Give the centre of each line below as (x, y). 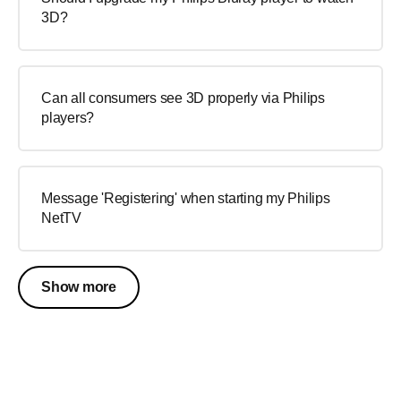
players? (68, 118)
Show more (79, 287)
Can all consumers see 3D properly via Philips (183, 98)
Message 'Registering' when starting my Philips (186, 198)
